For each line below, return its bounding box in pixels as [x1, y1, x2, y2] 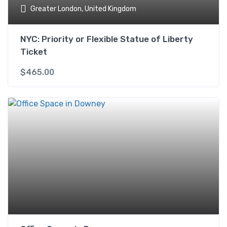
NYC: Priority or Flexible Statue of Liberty [20, 34, 193, 44]
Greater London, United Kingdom [30, 4, 136, 13]
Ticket [20, 47, 47, 57]
